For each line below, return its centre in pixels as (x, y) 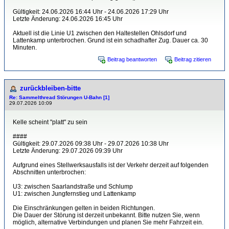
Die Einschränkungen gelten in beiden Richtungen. (84, 208)
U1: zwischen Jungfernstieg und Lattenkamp (74, 194)
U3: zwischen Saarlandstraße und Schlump (73, 187)
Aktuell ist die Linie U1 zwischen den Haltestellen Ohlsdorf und (100, 33)
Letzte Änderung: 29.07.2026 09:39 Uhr (68, 151)
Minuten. (25, 48)
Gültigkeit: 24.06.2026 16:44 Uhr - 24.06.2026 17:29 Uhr (91, 12)
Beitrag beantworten (132, 59)
